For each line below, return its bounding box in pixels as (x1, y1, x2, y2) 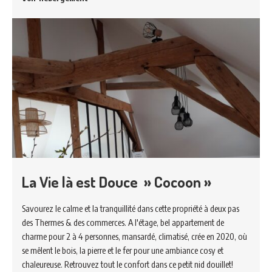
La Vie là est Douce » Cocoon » (22, 172, 211, 192)
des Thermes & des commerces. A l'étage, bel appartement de (22, 217, 224, 228)
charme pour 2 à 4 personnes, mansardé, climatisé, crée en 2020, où (22, 231, 247, 242)
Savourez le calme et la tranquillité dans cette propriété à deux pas (22, 203, 239, 214)
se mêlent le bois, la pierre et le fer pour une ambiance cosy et (22, 245, 223, 256)
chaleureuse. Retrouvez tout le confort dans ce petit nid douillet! (22, 259, 233, 270)
